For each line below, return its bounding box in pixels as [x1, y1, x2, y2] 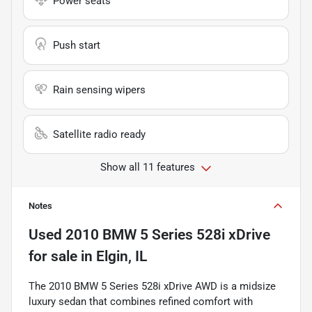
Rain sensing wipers [53, 84, 146, 97]
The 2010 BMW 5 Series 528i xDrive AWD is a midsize [29, 280, 276, 293]
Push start [53, 39, 100, 52]
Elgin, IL [96, 248, 147, 265]
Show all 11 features [100, 161, 195, 174]
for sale [29, 248, 77, 265]
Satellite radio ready [53, 128, 146, 141]
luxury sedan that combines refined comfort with [29, 295, 253, 309]
